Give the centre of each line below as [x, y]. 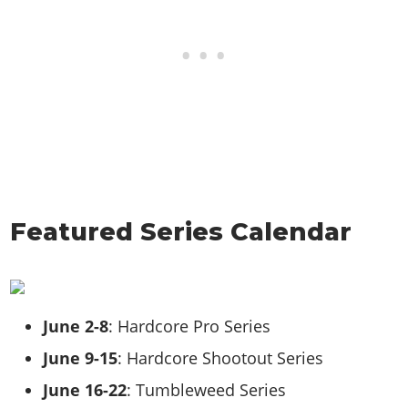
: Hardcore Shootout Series [221, 358]
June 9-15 [81, 358]
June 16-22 [85, 389]
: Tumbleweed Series [207, 389]
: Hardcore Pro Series [190, 326]
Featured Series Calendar [181, 232]
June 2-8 [76, 326]
